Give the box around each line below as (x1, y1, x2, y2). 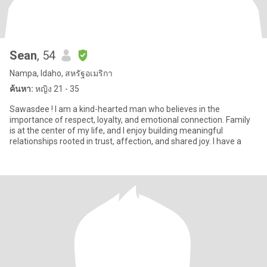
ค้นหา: (10, 84, 33, 94)
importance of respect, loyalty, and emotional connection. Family (10, 115, 250, 125)
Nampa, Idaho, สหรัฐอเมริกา (10, 69, 113, 78)
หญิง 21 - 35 (33, 84, 79, 94)
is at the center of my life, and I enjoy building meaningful (10, 126, 223, 135)
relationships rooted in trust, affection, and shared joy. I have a (213, 136, 241, 146)
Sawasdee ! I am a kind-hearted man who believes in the (10, 104, 220, 114)
